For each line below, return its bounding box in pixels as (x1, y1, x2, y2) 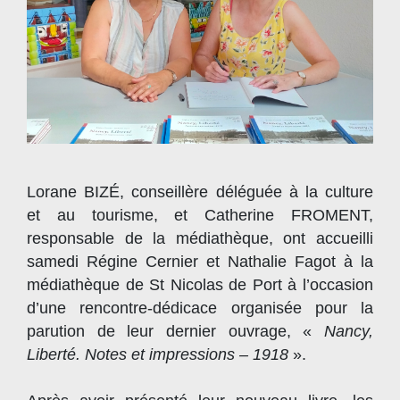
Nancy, (324, 322, 373, 341)
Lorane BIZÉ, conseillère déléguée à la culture (27, 183, 373, 202)
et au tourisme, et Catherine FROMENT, (27, 206, 373, 225)
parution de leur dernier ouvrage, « (27, 322, 324, 341)
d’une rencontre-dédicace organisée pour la (27, 299, 373, 318)
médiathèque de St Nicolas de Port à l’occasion (27, 276, 373, 295)
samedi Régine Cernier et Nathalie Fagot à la (27, 253, 373, 271)
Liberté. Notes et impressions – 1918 (27, 346, 288, 364)
